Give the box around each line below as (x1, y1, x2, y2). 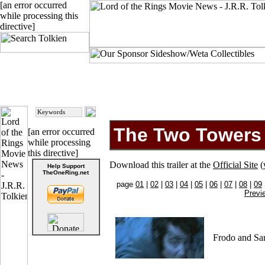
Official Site (213, 160, 258, 170)
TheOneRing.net (43, 169, 89, 176)
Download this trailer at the (109, 160, 213, 170)
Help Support (47, 163, 85, 170)
